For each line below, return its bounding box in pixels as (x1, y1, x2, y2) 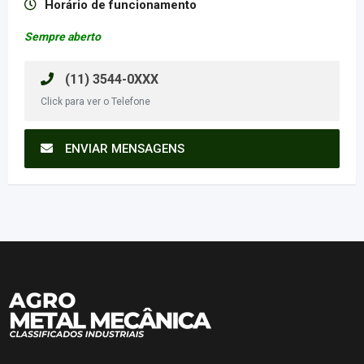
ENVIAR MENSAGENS (65, 141, 184, 156)
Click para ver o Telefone (41, 95, 150, 107)
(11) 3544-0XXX (62, 71, 158, 87)
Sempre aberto (24, 29, 101, 43)
